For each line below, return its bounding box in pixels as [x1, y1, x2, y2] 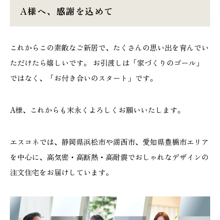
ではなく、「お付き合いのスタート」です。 [10, 73, 157, 83]
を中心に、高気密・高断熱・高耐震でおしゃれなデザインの [10, 152, 209, 163]
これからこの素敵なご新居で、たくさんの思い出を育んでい [10, 42, 209, 53]
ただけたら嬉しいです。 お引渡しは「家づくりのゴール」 [10, 57, 203, 68]
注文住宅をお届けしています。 [10, 167, 113, 178]
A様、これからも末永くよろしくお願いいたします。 [10, 105, 185, 115]
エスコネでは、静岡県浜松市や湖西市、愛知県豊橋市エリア [10, 137, 209, 147]
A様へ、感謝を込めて [20, 4, 114, 18]
